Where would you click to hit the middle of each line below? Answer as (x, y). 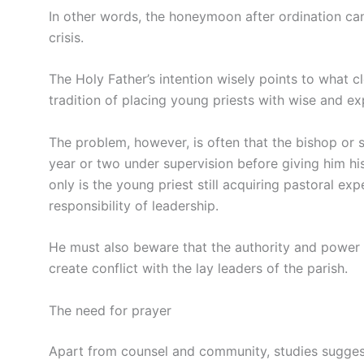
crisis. (66, 37)
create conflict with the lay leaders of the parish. (198, 269)
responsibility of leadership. (134, 205)
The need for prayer (110, 310)
